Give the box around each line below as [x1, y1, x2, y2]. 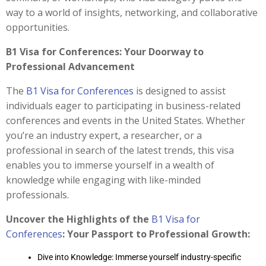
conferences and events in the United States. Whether [6, 114, 245, 127]
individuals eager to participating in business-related [6, 99, 240, 112]
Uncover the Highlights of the [6, 213, 151, 226]
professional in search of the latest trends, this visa [6, 144, 234, 157]
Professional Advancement [6, 60, 135, 73]
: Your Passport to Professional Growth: [62, 227, 250, 240]
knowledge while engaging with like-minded [6, 173, 201, 186]
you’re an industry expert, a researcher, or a [6, 129, 202, 142]
